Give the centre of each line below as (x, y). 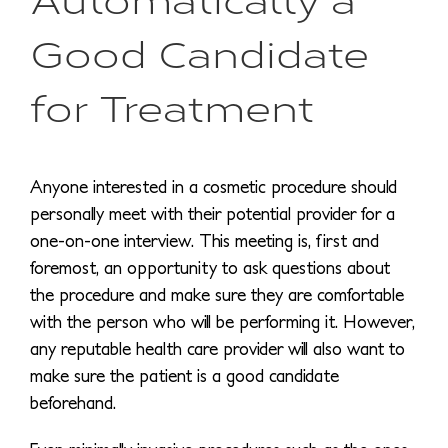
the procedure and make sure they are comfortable (217, 294)
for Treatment (172, 105)
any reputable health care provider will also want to (217, 348)
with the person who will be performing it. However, (222, 321)
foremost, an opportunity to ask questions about (210, 267)
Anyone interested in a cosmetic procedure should (213, 186)
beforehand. (73, 402)
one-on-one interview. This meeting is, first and (204, 240)
